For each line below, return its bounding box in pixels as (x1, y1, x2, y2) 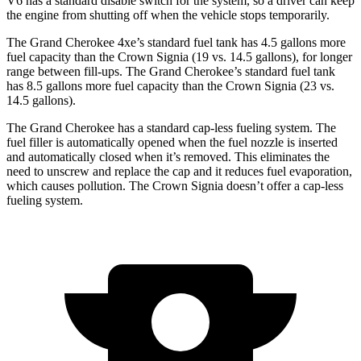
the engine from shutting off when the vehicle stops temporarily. (6, 7, 330, 22)
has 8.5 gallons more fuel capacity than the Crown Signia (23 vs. (6, 78, 334, 93)
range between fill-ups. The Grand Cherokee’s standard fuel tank (6, 64, 335, 78)
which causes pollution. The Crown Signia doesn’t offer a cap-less (6, 178, 343, 193)
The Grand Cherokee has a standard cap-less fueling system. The (6, 120, 336, 135)
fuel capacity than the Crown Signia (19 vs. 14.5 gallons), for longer (6, 49, 352, 64)
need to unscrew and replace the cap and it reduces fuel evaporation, (6, 164, 352, 178)
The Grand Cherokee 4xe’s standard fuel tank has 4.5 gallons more (6, 35, 346, 49)
